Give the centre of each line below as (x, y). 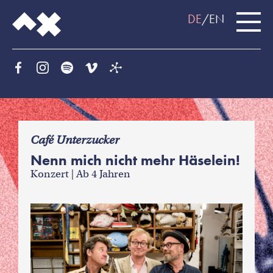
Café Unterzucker (75, 140)
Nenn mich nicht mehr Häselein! (135, 160)
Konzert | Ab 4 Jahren (80, 174)
